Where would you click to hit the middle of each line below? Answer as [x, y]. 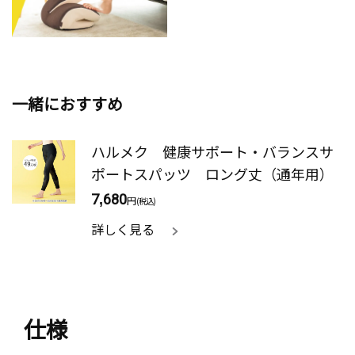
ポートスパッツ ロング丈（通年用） [212, 173]
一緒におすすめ [67, 103]
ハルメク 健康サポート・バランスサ [212, 151]
